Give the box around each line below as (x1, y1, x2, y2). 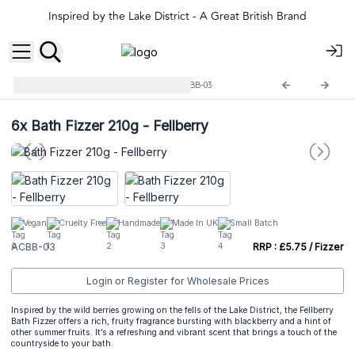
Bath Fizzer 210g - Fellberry (27, 116, 208, 134)
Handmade (118, 217, 160, 228)
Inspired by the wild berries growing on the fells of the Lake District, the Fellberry (11, 304, 334, 315)
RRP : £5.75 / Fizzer (253, 241, 344, 254)
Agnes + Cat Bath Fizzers (54, 79, 154, 91)
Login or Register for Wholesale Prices (86, 274, 269, 287)
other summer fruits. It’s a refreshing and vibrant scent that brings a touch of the (11, 326, 337, 338)
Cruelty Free (59, 217, 106, 228)
